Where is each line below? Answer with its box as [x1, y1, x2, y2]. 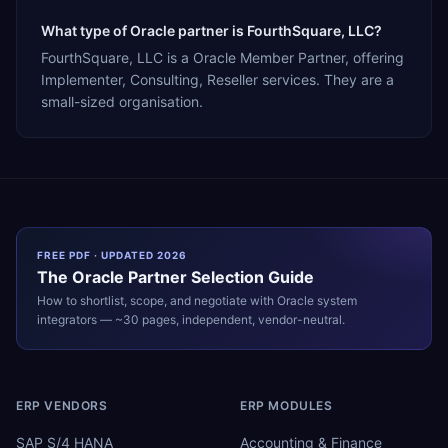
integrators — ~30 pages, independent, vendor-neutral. [37, 311, 345, 327]
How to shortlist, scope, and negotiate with [37, 292, 277, 308]
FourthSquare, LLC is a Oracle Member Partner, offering [41, 48, 404, 66]
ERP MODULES [240, 397, 333, 413]
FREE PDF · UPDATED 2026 [37, 248, 187, 261]
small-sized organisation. [41, 92, 203, 110]
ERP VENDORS [16, 397, 108, 413]
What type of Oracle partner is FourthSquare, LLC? [41, 21, 382, 39]
